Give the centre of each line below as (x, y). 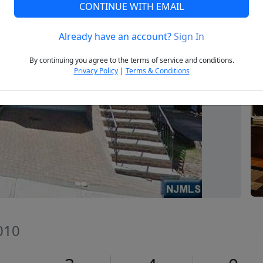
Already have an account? (116, 37)
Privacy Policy (96, 71)
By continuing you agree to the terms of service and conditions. (131, 60)
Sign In (189, 37)
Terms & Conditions (157, 71)
